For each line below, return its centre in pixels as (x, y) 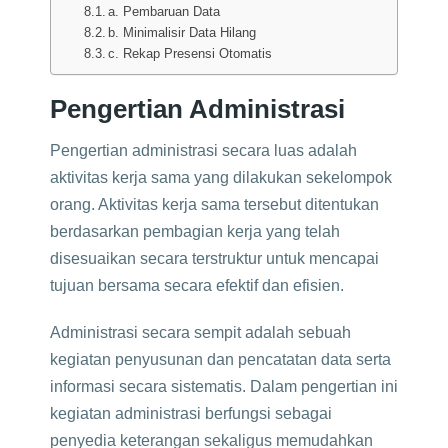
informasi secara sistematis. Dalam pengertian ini (224, 386)
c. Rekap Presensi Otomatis (190, 53)
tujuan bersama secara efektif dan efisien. (197, 285)
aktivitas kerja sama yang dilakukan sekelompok (221, 177)
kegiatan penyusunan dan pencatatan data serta (220, 359)
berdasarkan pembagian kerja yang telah (195, 231)
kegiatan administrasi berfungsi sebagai (191, 413)
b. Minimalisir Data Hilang (182, 32)
